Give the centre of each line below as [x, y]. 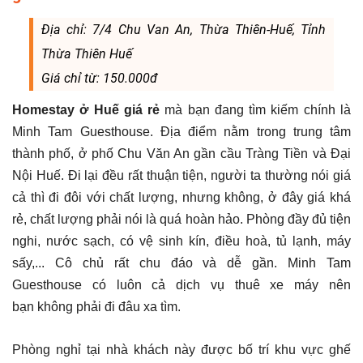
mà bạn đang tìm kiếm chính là [256, 109]
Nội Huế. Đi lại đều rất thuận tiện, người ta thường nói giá [181, 175]
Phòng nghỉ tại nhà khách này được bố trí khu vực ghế [181, 349]
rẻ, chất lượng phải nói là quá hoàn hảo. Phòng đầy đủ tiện [181, 219]
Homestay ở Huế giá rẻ [86, 109]
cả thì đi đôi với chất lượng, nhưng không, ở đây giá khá [181, 197]
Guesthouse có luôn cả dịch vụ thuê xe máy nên [181, 284]
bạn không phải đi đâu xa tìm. [98, 306]
